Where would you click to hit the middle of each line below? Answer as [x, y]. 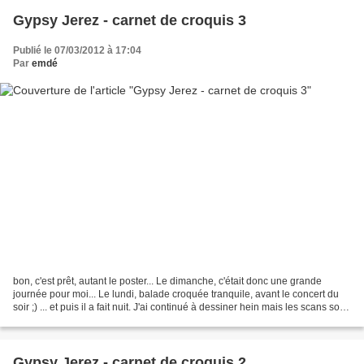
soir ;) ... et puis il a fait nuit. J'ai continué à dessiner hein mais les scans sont [180, 307]
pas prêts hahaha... [55, 320]
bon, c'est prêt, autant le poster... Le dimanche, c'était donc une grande [167, 281]
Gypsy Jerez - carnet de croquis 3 [130, 21]
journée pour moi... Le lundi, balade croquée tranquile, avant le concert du [176, 294]
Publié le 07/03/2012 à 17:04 [77, 51]
